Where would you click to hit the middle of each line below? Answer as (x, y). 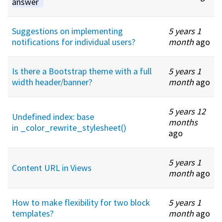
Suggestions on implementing (67, 31)
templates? (33, 213)
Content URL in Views (52, 167)
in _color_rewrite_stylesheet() (69, 127)
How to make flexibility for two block (81, 202)
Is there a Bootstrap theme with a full (82, 71)
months (183, 122)
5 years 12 (187, 111)
